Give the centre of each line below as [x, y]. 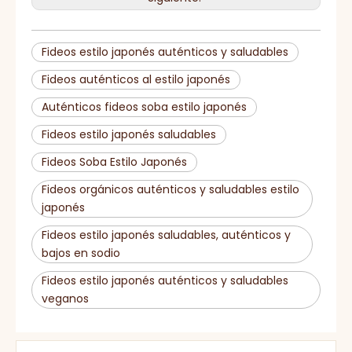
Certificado [51, 7]
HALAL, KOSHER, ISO [130, 12]
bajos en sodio [81, 253]
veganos [65, 299]
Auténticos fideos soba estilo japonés [144, 107]
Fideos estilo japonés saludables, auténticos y [166, 235]
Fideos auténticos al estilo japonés [136, 80]
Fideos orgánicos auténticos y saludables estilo [170, 190]
